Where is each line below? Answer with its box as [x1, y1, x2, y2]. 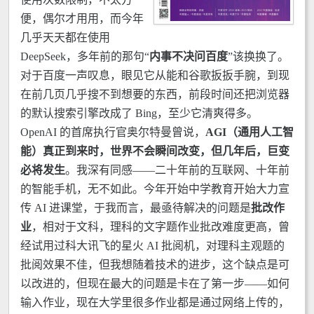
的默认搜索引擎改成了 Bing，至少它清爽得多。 [20, 107, 258, 119]
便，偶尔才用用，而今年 [20, 13, 144, 25]
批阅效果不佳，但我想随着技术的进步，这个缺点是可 [20, 259, 289, 271]
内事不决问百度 [149, 50, 228, 62]
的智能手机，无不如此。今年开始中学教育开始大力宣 [20, 183, 289, 195]
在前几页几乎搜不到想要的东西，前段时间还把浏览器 [20, 88, 289, 100]
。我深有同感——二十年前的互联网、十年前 [65, 164, 289, 176]
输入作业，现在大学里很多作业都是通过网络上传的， [20, 296, 289, 308]
